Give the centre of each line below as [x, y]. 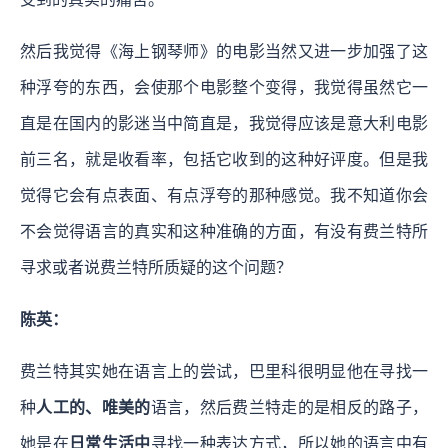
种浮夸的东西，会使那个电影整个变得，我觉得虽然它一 [224, 88]
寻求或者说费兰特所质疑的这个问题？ [156, 268]
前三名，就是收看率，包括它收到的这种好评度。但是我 [224, 160]
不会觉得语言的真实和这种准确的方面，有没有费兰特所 [224, 232]
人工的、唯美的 [93, 408]
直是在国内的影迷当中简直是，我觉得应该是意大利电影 [224, 124]
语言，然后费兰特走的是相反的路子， [289, 408]
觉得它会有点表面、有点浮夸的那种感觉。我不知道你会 [224, 196]
